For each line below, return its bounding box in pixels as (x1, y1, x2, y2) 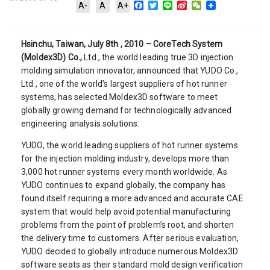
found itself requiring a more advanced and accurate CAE (21, 193, 243, 203)
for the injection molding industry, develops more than (21, 153, 230, 163)
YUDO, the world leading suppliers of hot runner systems (21, 140, 238, 150)
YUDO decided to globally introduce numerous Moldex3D (21, 246, 239, 256)
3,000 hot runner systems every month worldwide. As (21, 166, 228, 177)
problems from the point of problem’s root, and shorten (21, 219, 234, 230)
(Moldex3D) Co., (21, 52, 83, 62)
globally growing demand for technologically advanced (21, 105, 232, 115)
